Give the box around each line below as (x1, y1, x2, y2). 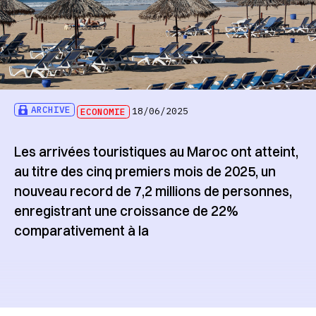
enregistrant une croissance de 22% (13, 202, 238, 220)
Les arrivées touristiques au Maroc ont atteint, (13, 143, 298, 161)
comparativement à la (13, 222, 149, 240)
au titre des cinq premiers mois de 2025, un (13, 163, 276, 181)
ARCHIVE (31, 104, 71, 116)
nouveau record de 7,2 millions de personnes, (13, 183, 292, 200)
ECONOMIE (80, 105, 126, 118)
